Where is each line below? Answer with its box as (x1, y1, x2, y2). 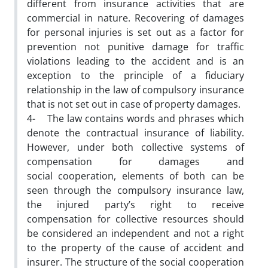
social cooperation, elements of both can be (27, 169, 244, 182)
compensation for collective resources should (27, 212, 244, 226)
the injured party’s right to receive (27, 197, 244, 211)
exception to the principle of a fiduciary (27, 68, 244, 82)
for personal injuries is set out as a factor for (27, 25, 244, 39)
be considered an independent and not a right (27, 226, 244, 240)
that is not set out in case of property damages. (27, 97, 240, 111)
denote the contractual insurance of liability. (27, 126, 244, 139)
